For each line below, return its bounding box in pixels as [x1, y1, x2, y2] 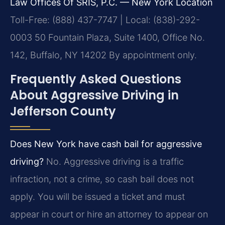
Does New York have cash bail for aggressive [10, 138, 202, 149]
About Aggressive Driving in [10, 86, 179, 103]
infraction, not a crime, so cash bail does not [10, 173, 194, 184]
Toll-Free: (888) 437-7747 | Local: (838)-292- [10, 15, 200, 26]
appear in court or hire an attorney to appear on [10, 208, 208, 219]
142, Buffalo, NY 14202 [10, 50, 106, 61]
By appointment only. [106, 50, 197, 61]
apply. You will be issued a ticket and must [10, 191, 185, 202]
